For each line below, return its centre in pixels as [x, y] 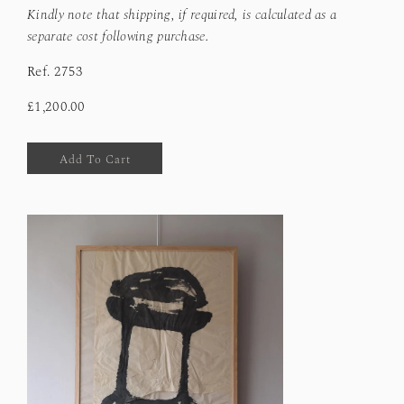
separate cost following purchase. [118, 37]
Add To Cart [95, 160]
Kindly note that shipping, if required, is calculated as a [182, 16]
